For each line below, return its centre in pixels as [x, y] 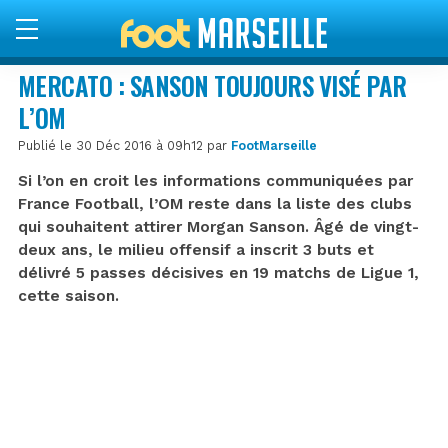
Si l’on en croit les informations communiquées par [215, 180]
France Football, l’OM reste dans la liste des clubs [215, 203]
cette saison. [68, 295]
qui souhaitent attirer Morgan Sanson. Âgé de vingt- [218, 226]
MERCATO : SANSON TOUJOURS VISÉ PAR [212, 85]
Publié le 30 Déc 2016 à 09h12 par [124, 145]
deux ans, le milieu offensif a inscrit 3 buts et [196, 249]
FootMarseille [274, 145]
